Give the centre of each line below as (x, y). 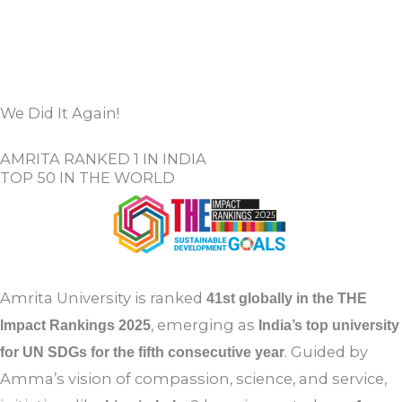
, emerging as (205, 350)
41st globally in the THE (287, 323)
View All (201, 50)
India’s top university (329, 350)
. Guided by (326, 377)
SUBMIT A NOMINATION (201, 85)
